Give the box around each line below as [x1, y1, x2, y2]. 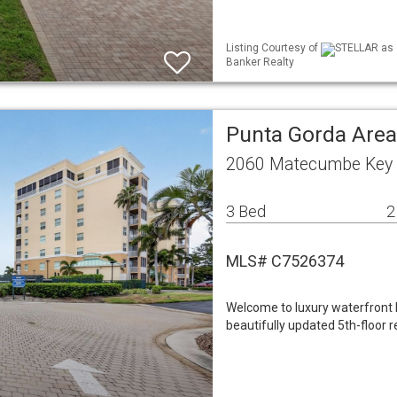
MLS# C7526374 [226, 252, 344, 270]
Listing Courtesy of [226, 42, 321, 55]
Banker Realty [226, 55, 294, 68]
